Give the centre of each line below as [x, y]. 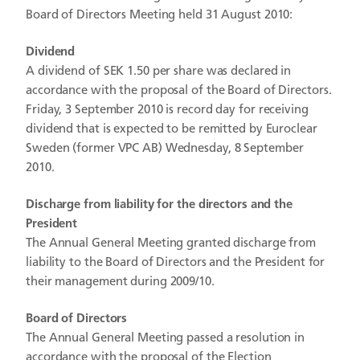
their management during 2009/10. [120, 282]
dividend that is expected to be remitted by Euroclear [172, 130]
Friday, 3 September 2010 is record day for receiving [167, 110]
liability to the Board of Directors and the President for [176, 263]
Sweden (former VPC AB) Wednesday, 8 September [165, 149]
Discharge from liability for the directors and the [159, 205]
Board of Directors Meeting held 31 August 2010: [160, 16]
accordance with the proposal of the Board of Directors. [179, 91]
